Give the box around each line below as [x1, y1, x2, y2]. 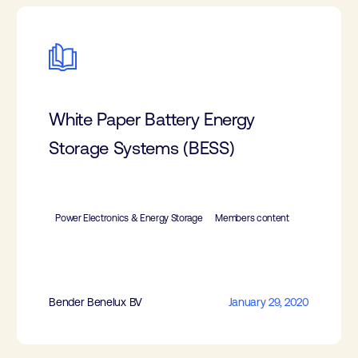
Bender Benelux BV [49, 296, 142, 308]
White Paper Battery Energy [49, 109, 256, 129]
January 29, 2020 [228, 296, 309, 308]
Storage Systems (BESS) [49, 138, 235, 158]
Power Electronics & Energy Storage [55, 213, 203, 224]
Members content [215, 213, 289, 224]
